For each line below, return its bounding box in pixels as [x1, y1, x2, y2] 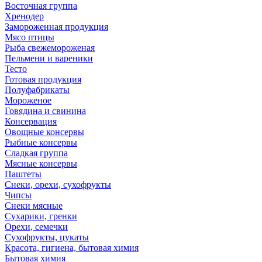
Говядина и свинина [5, 106, 86, 116]
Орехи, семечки [5, 222, 68, 232]
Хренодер [5, 11, 44, 21]
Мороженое [5, 95, 51, 105]
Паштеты [5, 169, 42, 179]
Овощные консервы [5, 127, 84, 137]
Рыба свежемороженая [5, 43, 95, 53]
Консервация [5, 116, 57, 126]
